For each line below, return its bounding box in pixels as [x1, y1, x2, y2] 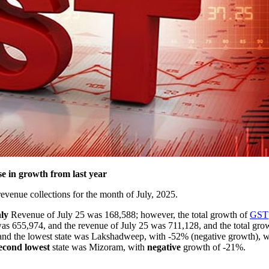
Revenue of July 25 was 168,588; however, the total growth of [8, 209, 250, 220]
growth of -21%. [181, 241, 246, 252]
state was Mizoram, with [50, 241, 147, 252]
